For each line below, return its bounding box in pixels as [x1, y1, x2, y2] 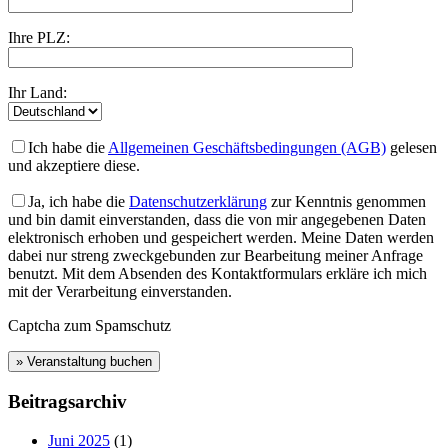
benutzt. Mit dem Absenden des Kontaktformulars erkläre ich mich [8, 265, 427, 283]
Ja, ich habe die [28, 193, 129, 211]
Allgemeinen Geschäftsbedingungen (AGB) [108, 139, 386, 157]
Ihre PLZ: [8, 29, 70, 47]
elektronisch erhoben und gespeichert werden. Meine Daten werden [8, 229, 434, 247]
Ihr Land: [8, 84, 67, 102]
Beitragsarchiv [8, 390, 127, 412]
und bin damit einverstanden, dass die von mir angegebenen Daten [8, 211, 426, 229]
